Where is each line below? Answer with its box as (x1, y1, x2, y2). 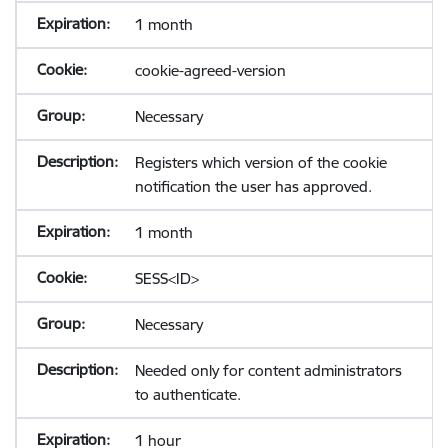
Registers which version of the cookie (134, 153, 387, 172)
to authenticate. (134, 385, 241, 404)
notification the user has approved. (134, 177, 372, 196)
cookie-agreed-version (134, 61, 286, 80)
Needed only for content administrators (134, 361, 402, 380)
